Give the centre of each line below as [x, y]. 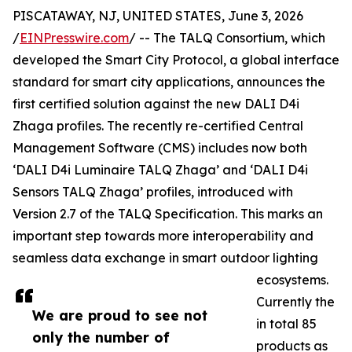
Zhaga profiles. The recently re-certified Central [158, 126]
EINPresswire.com [74, 38]
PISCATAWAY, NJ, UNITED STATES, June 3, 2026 [158, 16]
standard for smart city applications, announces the [169, 82]
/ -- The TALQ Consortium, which [227, 38]
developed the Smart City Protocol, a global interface [176, 60]
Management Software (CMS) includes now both [160, 148]
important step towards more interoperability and [163, 236]
